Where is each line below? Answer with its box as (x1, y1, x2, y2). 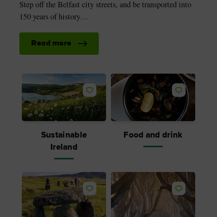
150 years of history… (19, 11, 88, 22)
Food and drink (124, 130, 183, 140)
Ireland (50, 142, 78, 153)
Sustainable (41, 130, 87, 140)
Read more (31, 40, 72, 48)
